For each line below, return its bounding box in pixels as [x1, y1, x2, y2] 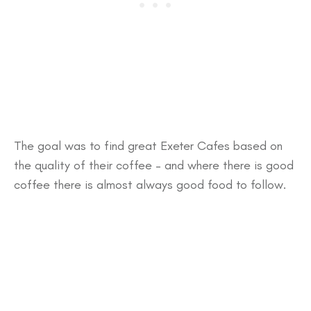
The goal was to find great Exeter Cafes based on [14, 138, 283, 153]
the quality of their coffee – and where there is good [14, 158, 294, 173]
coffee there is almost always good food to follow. [14, 177, 286, 192]
